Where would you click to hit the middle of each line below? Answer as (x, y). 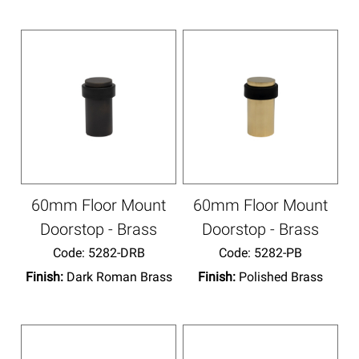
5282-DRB (115, 252)
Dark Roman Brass (119, 276)
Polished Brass (280, 276)
